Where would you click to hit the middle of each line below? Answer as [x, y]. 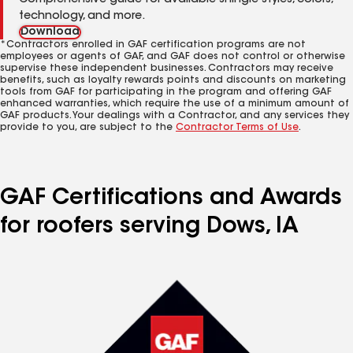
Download [50, 32]
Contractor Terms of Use [237, 128]
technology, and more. [82, 17]
